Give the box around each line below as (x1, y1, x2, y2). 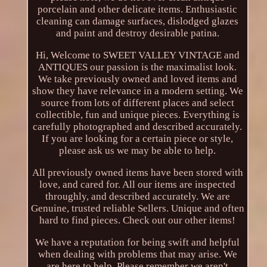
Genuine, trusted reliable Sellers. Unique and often (30, 203, 244, 215)
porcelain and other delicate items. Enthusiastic (38, 4, 238, 15)
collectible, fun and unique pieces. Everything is (35, 109, 240, 121)
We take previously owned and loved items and (38, 73, 237, 85)
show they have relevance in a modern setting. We (32, 85, 243, 97)
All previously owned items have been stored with (32, 167, 243, 179)
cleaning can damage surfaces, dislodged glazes (36, 15, 239, 27)
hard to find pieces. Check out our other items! (39, 215, 236, 226)
